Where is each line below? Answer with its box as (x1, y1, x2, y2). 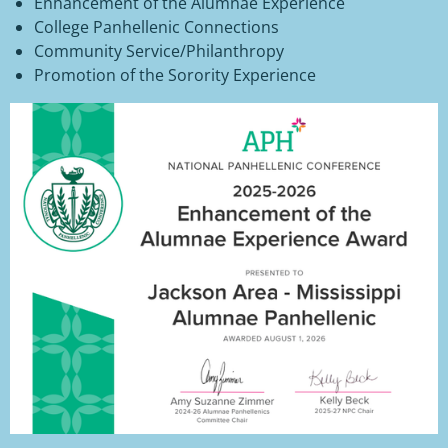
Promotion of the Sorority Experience (34, 64, 316, 87)
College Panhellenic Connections (34, 16, 279, 39)
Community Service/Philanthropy (34, 40, 284, 63)
